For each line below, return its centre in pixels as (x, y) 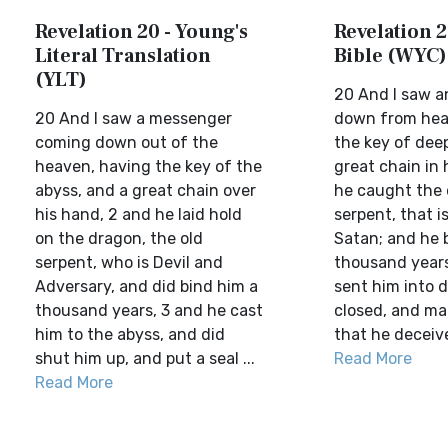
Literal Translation (123, 56)
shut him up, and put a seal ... (145, 358)
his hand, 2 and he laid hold (138, 214)
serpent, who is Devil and (129, 262)
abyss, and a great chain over (145, 190)
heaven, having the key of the (148, 166)
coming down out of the (126, 142)
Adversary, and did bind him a (146, 286)
